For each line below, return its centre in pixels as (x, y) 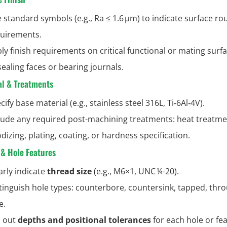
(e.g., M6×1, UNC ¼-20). (135, 171)
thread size (69, 171)
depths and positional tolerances (84, 220)
